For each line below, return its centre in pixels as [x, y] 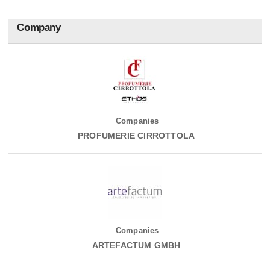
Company [39, 28]
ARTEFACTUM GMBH [135, 246]
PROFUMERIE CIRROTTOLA [135, 136]
